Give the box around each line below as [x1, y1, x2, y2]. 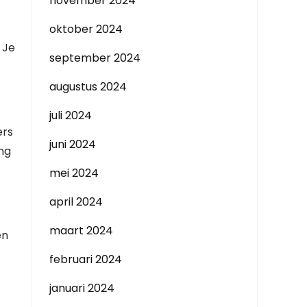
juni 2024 [49, 136, 96, 152]
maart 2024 [49, 223, 113, 238]
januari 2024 [49, 280, 114, 296]
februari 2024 [49, 251, 122, 267]
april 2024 [49, 194, 103, 210]
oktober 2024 [49, 21, 123, 37]
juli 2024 [49, 108, 92, 123]
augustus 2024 [49, 79, 127, 95]
